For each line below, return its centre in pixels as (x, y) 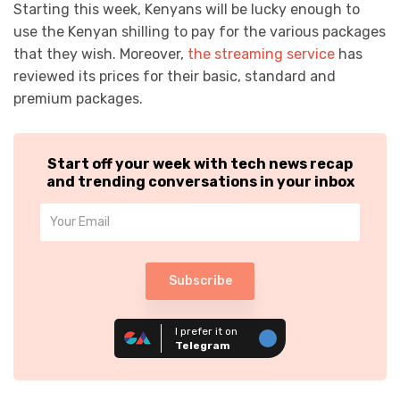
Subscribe (200, 280)
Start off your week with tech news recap (200, 163)
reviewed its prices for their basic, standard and (175, 77)
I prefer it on (206, 331)
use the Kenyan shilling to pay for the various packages (200, 32)
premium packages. (78, 99)
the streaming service (261, 54)
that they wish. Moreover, (100, 54)
